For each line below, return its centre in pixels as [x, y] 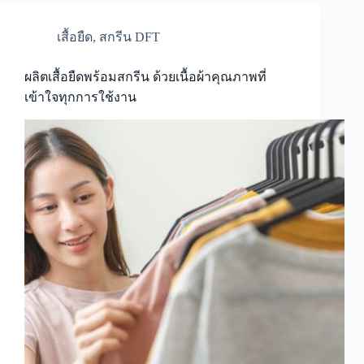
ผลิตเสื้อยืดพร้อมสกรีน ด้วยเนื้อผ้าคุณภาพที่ [145, 77]
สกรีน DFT [130, 37]
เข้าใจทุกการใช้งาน [80, 97]
